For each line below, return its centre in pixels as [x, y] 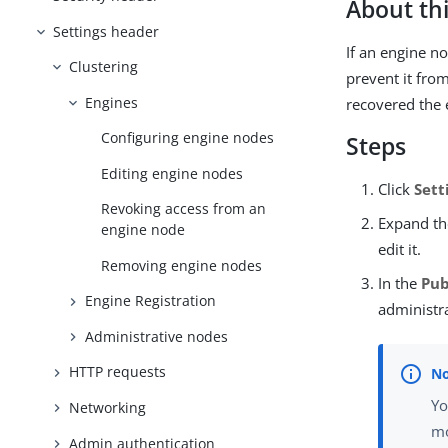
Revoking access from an [184, 209]
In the [400, 283]
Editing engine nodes [172, 173]
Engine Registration [151, 301]
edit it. [400, 249]
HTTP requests [118, 372]
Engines [112, 102]
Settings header [106, 31]
